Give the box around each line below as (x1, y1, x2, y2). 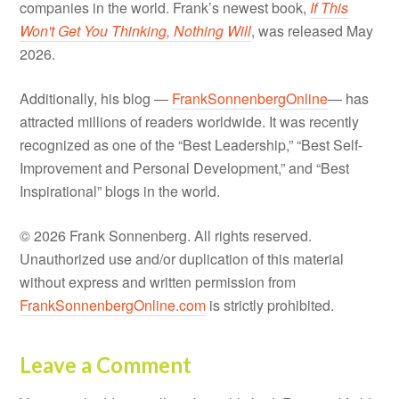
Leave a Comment (20, 351, 192, 378)
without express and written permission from (20, 271, 297, 292)
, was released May (251, 20, 374, 41)
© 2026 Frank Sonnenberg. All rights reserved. (20, 224, 313, 246)
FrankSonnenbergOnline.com (20, 294, 207, 315)
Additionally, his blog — (20, 87, 173, 109)
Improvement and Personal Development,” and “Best (20, 157, 350, 178)
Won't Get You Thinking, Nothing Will (20, 20, 252, 41)
